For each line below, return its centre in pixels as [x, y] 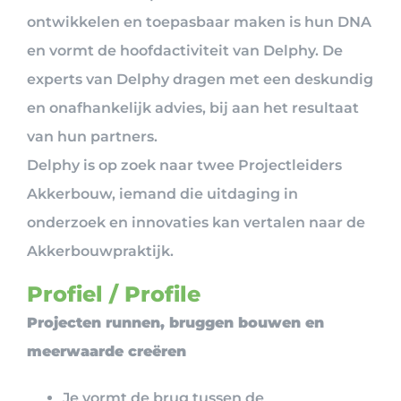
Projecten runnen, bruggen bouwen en [175, 322]
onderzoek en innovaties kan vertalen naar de [196, 222]
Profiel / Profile [114, 294]
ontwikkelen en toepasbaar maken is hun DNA [199, 21]
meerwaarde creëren [107, 351]
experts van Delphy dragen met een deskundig [200, 79]
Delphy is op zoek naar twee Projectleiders [184, 165]
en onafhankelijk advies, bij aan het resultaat [193, 107]
